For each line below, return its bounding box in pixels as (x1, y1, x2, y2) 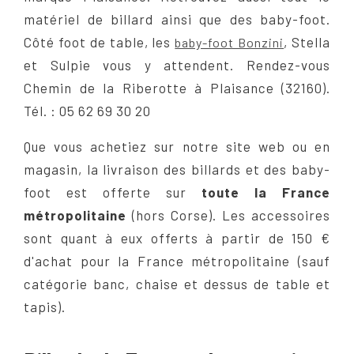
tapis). (24, 298, 66, 314)
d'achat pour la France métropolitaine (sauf (24, 252, 330, 269)
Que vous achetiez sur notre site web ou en (24, 137, 330, 154)
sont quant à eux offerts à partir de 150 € (24, 229, 330, 246)
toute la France (201, 183, 330, 200)
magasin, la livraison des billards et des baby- (24, 160, 330, 177)
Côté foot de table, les (24, 33, 175, 50)
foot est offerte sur (24, 183, 201, 200)
